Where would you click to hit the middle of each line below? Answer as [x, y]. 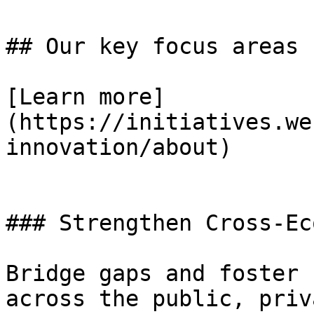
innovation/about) [119, 147]
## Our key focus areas [152, 46]
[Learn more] [86, 97]
